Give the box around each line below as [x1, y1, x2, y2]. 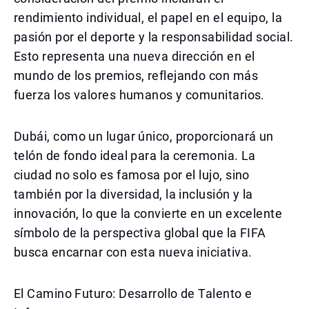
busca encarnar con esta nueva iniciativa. [14, 245, 252, 259]
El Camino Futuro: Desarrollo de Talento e [14, 286, 252, 301]
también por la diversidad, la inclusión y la [14, 187, 253, 201]
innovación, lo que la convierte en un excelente [14, 206, 283, 221]
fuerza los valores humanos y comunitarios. [14, 88, 265, 102]
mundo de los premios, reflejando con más [14, 68, 259, 83]
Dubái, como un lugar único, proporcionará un [14, 129, 274, 143]
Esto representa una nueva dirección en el [14, 49, 255, 63]
